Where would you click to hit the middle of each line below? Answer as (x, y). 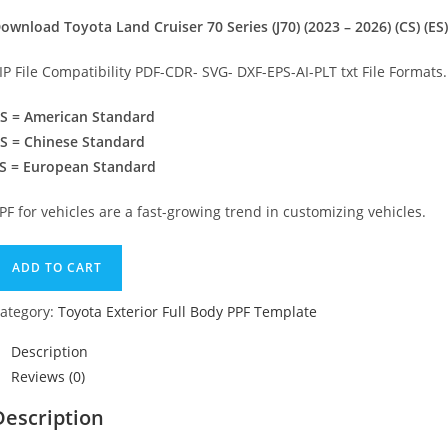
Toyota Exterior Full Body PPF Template (187, 311)
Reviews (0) (48, 376)
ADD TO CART (57, 267)
